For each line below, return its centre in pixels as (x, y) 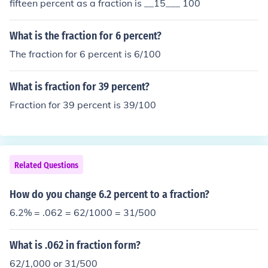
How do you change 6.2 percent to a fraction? (109, 194)
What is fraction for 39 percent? (80, 87)
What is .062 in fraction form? (75, 245)
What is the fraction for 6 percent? (86, 36)
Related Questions (46, 165)
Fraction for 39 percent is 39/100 (83, 105)
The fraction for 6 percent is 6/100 (85, 54)
